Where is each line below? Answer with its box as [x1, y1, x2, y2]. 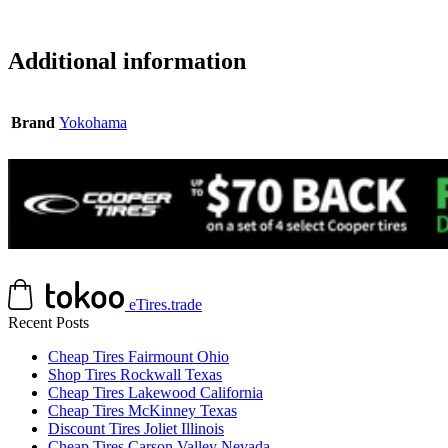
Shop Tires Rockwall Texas [48, 366, 222, 384]
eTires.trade [129, 296, 202, 314]
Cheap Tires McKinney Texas [48, 402, 237, 420]
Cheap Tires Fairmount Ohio [48, 348, 229, 366]
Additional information [8, 48, 246, 75]
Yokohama [59, 114, 127, 132]
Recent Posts [8, 314, 89, 332]
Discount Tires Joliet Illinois [48, 420, 224, 438]
